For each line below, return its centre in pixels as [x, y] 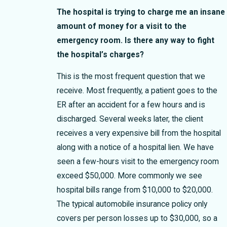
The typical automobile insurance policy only [132, 204]
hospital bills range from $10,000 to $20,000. [135, 190]
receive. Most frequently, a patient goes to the [137, 91]
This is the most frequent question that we [131, 77]
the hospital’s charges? [100, 54]
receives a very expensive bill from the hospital [139, 134]
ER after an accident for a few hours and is [131, 105]
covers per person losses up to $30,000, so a [137, 219]
